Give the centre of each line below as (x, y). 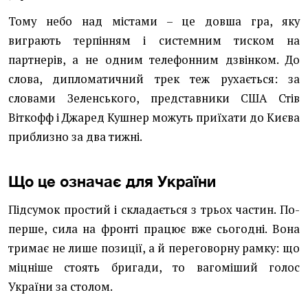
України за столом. (60, 287)
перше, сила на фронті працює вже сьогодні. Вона (154, 229)
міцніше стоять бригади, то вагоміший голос (154, 267)
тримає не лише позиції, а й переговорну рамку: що (154, 248)
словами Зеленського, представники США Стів (154, 98)
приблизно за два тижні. (75, 137)
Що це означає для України (112, 181)
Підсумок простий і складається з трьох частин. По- (154, 210)
